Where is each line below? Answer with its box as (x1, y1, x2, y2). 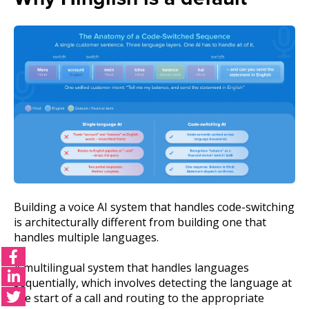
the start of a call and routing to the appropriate (14, 290, 264, 306)
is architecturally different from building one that (14, 214, 266, 230)
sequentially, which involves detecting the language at (14, 275, 292, 291)
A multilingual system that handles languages (14, 260, 249, 276)
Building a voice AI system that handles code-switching (14, 199, 295, 215)
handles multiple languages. (14, 229, 159, 245)
